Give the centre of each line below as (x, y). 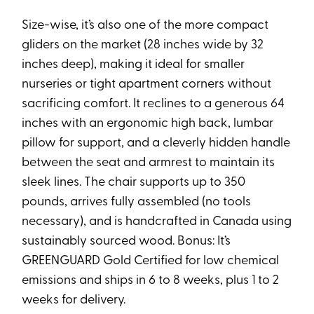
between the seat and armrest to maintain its (149, 163)
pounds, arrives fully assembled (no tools (137, 202)
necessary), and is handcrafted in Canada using (157, 221)
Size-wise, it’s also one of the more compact (145, 25)
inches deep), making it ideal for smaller (134, 64)
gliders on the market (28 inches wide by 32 (143, 45)
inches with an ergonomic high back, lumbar (148, 123)
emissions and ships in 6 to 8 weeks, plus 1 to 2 (151, 280)
